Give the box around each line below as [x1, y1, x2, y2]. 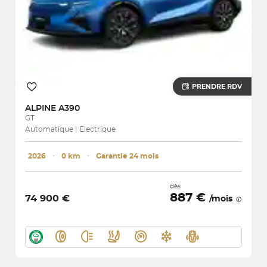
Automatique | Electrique [25, 125, 116, 133]
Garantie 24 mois [96, 152, 159, 160]
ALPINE [25, 104, 58, 113]
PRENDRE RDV [192, 83, 242, 90]
